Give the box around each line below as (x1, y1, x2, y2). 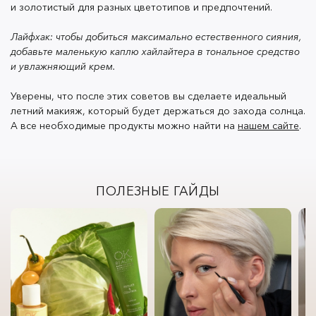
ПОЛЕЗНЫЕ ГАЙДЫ (96, 183, 220, 200)
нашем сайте (238, 119, 299, 133)
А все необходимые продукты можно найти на (11, 119, 238, 133)
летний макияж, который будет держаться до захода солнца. (11, 104, 305, 118)
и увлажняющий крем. (11, 60, 116, 73)
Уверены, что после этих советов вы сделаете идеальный (11, 90, 286, 103)
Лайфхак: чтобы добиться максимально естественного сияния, (11, 30, 302, 44)
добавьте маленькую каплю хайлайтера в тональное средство (11, 45, 300, 59)
